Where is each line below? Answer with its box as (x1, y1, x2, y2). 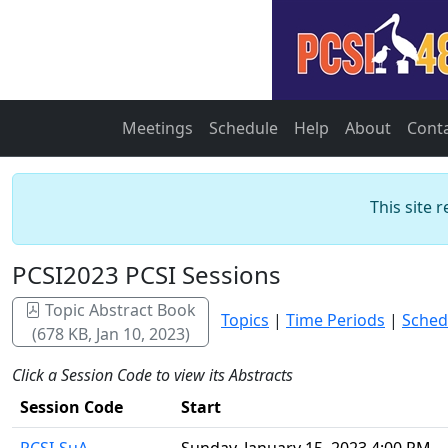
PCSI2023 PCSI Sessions (12, 258, 281, 291)
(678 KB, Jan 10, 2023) (31, 323, 190, 345)
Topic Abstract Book (41, 299, 196, 321)
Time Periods (286, 309, 385, 332)
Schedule (209, 117, 278, 139)
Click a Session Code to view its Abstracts (12, 364, 293, 386)
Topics (221, 309, 269, 332)
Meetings (122, 117, 193, 139)
